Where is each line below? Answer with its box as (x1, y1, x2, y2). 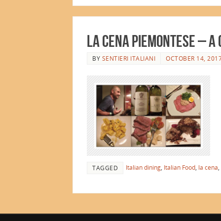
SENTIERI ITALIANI (102, 54, 155, 62)
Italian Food (164, 163, 195, 172)
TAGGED (92, 164, 118, 172)
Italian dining (126, 163, 161, 172)
